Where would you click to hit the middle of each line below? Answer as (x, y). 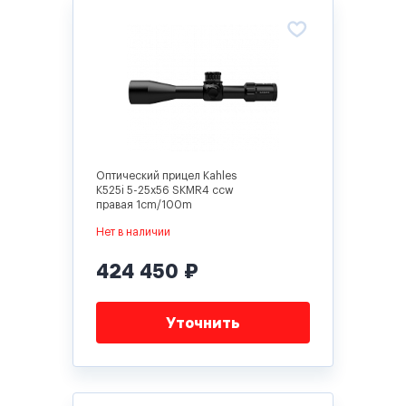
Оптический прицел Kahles (167, 176)
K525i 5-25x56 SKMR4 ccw (165, 190)
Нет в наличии (133, 232)
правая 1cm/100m (144, 205)
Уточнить (203, 323)
